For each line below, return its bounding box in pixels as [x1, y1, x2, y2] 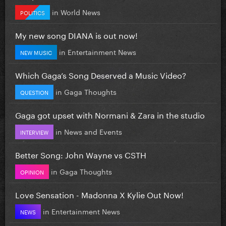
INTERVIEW [20, 127, 48, 136]
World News [61, 6, 100, 17]
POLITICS [20, 7, 45, 17]
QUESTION [20, 87, 48, 96]
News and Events [64, 125, 122, 137]
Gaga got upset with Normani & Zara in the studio [15, 107, 205, 121]
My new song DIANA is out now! [15, 28, 138, 41]
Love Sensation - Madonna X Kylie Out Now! [15, 187, 184, 200]
